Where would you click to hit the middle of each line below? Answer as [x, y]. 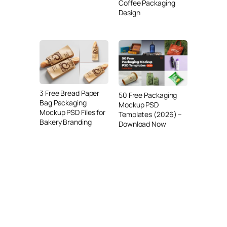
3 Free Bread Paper [70, 93]
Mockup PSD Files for [73, 112]
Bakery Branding [66, 122]
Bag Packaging [63, 103]
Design [129, 13]
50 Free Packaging [148, 95]
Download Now [142, 124]
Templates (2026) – [150, 114]
